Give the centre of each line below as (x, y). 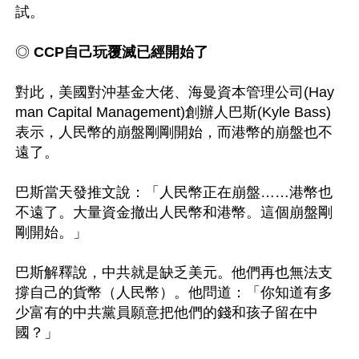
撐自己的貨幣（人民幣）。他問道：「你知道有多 (174, 292)
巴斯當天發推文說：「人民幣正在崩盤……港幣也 (174, 192)
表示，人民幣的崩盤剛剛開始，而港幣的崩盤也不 (174, 132)
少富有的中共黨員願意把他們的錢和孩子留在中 (167, 312)
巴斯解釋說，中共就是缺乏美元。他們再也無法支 (174, 272)
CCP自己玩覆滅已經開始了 (119, 52)
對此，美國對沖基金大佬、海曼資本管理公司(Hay (175, 92)
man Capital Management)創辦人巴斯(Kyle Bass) (173, 112)
